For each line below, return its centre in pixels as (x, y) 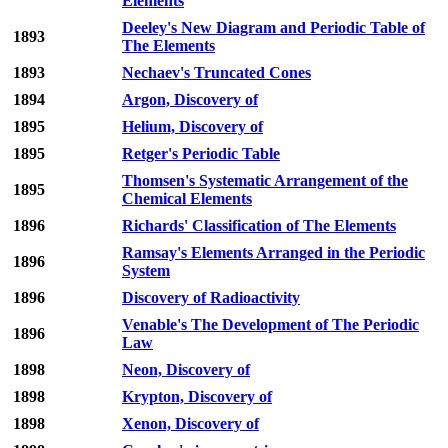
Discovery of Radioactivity (211, 298)
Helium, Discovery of (192, 127)
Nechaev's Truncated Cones (216, 73)
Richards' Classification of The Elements (259, 226)
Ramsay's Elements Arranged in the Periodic (273, 253)
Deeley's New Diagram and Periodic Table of (273, 28)
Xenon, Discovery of (190, 424)
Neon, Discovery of (186, 370)
